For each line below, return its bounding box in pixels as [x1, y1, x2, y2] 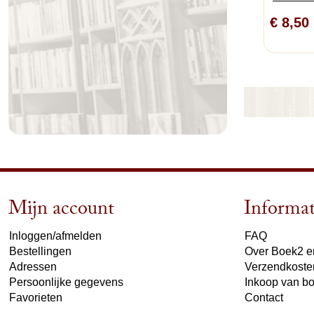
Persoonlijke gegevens [9, 276, 123, 289]
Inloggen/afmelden [9, 230, 102, 243]
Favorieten [9, 292, 62, 304]
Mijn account [8, 194, 114, 228]
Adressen [9, 261, 57, 273]
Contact [245, 292, 283, 304]
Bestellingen [9, 245, 71, 258]
